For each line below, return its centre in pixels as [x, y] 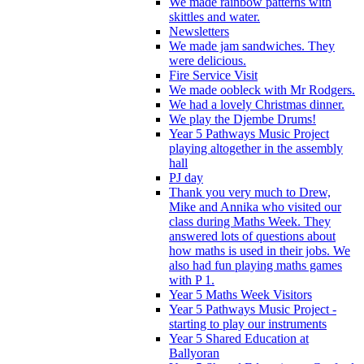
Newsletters [199, 31]
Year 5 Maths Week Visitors [240, 294]
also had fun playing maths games [256, 265]
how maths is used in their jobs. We [260, 250]
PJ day [186, 177]
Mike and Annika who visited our [255, 206]
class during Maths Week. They [250, 221]
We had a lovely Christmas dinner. [257, 104]
